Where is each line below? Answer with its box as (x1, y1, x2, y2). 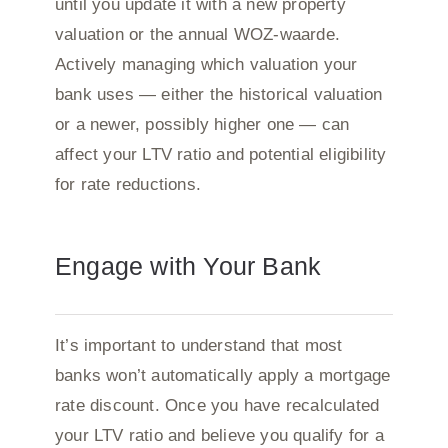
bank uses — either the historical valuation (54, 84, 383, 104)
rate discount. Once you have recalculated (54, 395, 380, 415)
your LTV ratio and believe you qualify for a (54, 425, 384, 445)
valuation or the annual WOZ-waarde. (54, 24, 340, 44)
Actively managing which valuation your (54, 54, 358, 74)
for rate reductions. (54, 174, 201, 194)
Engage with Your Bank (54, 251, 322, 280)
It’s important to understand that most (54, 335, 343, 355)
